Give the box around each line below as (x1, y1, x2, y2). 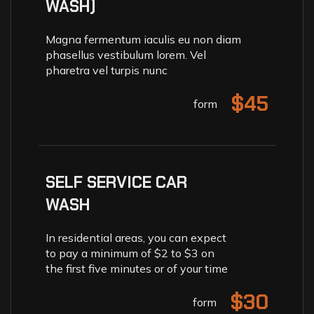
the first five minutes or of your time (46, 261, 228, 275)
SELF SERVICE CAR (46, 171, 187, 193)
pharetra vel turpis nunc (46, 62, 168, 77)
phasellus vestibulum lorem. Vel (46, 47, 206, 62)
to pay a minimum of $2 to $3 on (46, 245, 214, 260)
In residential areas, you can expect (46, 230, 226, 245)
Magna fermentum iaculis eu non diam (46, 32, 241, 46)
